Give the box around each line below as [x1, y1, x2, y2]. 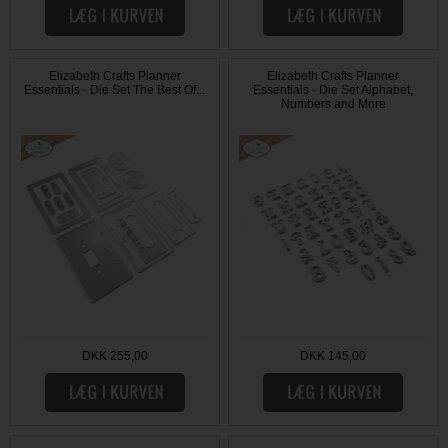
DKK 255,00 [81, 348, 148, 363]
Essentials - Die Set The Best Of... [24, 83, 206, 98]
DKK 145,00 [300, 348, 367, 363]
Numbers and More [280, 97, 386, 112]
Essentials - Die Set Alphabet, [253, 83, 414, 98]
